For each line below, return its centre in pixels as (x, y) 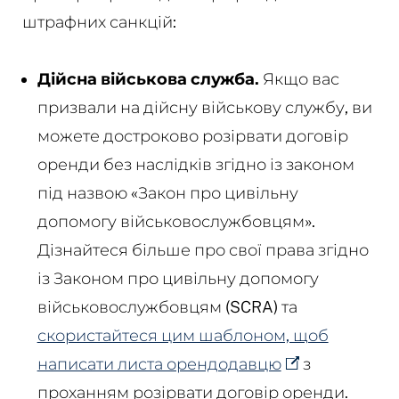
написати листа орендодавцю (159, 363)
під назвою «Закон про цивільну (167, 192)
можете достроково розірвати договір (192, 135)
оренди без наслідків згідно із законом (195, 164)
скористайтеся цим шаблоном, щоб (183, 335)
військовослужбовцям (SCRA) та (167, 306)
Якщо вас (299, 78)
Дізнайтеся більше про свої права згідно (203, 249)
